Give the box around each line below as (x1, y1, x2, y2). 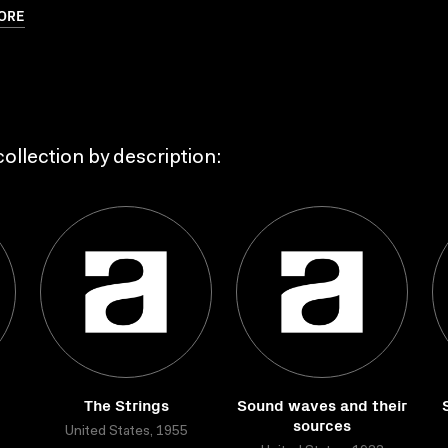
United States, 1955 (64, 425, 188, 439)
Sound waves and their (237, 393, 407, 415)
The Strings (83, 393, 169, 415)
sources (293, 413, 351, 435)
